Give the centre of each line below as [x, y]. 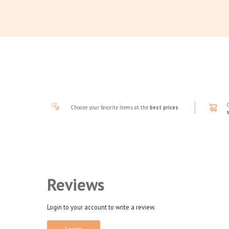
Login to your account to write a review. [101, 207]
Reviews [76, 185]
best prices [164, 108]
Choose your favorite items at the [110, 108]
